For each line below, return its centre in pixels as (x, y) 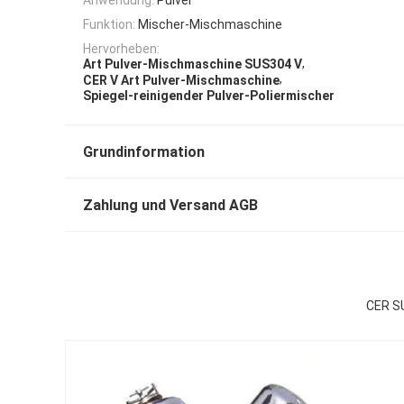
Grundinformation (144, 152)
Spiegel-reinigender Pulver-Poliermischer (209, 96)
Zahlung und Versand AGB (170, 206)
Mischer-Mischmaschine (210, 24)
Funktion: (109, 24)
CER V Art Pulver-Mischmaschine (181, 80)
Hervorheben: (121, 49)
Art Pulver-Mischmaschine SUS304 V (193, 64)
